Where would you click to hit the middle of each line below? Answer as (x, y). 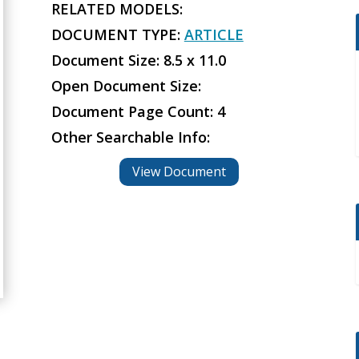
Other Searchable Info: (130, 137)
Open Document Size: (126, 86)
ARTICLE (214, 35)
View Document (179, 172)
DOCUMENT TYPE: (117, 35)
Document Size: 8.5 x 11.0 (138, 61)
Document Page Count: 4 (138, 112)
